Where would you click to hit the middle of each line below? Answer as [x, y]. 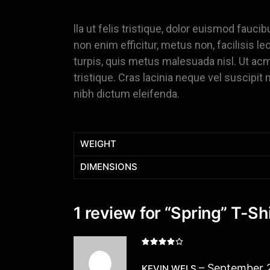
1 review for [119, 213]
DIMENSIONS [109, 167]
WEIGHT [98, 144]
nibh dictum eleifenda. [127, 94]
